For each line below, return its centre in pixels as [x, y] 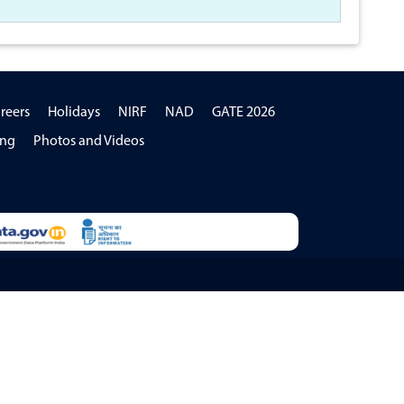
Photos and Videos [88, 142]
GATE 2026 [243, 113]
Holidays [73, 113]
